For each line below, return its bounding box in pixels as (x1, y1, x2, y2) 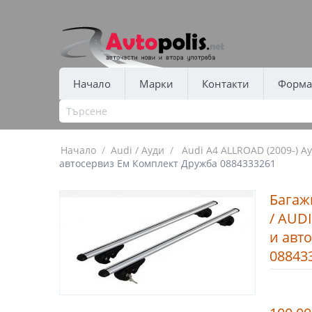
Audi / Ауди (110, 143, 164, 157)
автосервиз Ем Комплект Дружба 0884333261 (58, 157, 276, 170)
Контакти (201, 77, 249, 91)
